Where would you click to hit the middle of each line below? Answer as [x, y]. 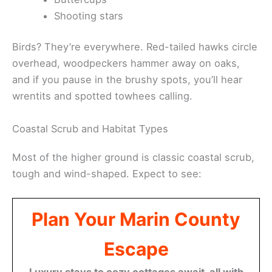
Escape [136, 249]
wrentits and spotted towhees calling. [102, 96]
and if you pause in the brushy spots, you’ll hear [127, 80]
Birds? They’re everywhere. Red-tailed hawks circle [135, 47]
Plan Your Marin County [136, 219]
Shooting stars [89, 15]
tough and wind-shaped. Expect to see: [107, 173]
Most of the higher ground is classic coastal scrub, [133, 157]
